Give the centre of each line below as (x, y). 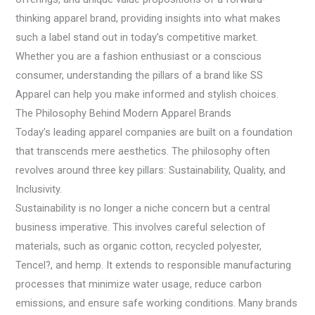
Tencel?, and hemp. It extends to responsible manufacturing (154, 265)
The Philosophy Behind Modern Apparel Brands (124, 114)
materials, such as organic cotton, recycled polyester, (139, 246)
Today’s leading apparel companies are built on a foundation (154, 133)
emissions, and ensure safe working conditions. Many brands (157, 303)
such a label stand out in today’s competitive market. (137, 38)
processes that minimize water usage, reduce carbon (139, 284)
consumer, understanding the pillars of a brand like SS (140, 76)
